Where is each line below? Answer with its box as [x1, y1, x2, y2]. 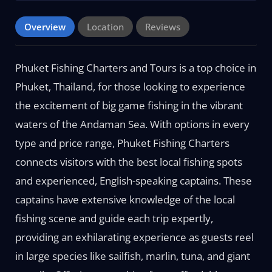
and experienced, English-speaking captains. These [15, 174, 252, 188]
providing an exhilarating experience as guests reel [15, 230, 254, 244]
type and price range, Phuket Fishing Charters [15, 136, 229, 150]
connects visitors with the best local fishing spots [15, 155, 242, 169]
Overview [24, 21, 66, 33]
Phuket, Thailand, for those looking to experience [15, 80, 245, 93]
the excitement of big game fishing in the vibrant [15, 98, 243, 112]
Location [86, 21, 124, 33]
